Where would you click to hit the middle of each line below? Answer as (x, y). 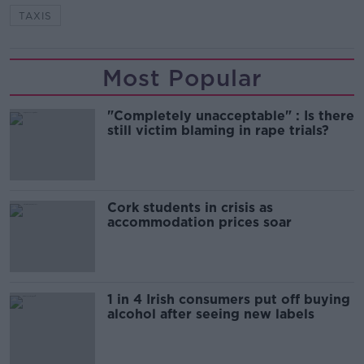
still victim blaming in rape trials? (218, 131)
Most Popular (182, 78)
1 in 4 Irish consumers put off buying (229, 300)
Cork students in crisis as (190, 208)
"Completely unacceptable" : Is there (231, 116)
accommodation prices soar (199, 223)
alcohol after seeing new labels (211, 314)
